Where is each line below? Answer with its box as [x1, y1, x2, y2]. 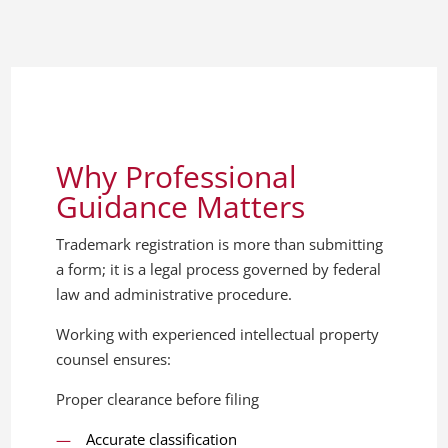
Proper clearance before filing [56, 388, 260, 409]
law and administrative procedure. [56, 283, 293, 304]
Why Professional [56, 155, 298, 197]
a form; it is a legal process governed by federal [56, 258, 382, 279]
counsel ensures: [56, 348, 172, 369]
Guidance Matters [56, 185, 306, 227]
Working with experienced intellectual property [56, 323, 380, 344]
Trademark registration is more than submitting [56, 233, 384, 254]
